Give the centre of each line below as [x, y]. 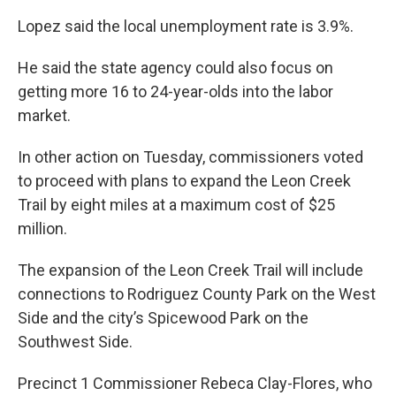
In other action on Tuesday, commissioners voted [190, 157]
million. [42, 228]
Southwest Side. [75, 342]
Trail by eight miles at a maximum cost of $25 [176, 205]
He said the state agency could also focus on [175, 68]
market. [44, 115]
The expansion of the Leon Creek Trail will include [190, 270]
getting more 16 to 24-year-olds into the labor [175, 91]
